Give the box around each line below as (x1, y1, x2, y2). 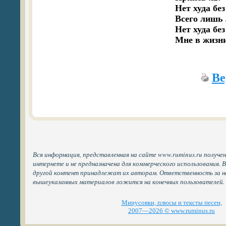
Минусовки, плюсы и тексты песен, (121, 199, 222, 206)
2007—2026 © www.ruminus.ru (128, 207, 215, 214)
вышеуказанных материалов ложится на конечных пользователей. (33, 177, 224, 186)
